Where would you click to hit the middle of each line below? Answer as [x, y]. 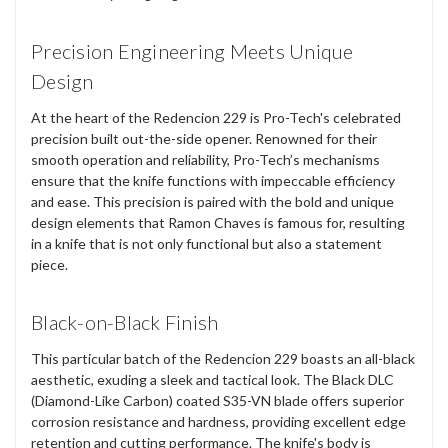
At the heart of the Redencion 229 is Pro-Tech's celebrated [216, 117]
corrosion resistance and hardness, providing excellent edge [218, 421]
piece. [49, 264]
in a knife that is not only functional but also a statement [206, 243]
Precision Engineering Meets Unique [192, 50]
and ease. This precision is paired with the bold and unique [212, 201]
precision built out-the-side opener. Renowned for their [204, 138]
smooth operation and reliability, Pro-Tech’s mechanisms [205, 159]
